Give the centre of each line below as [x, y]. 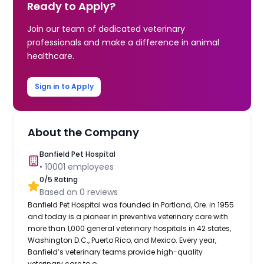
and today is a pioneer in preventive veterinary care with [128, 216]
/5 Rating [61, 179]
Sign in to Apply [64, 87]
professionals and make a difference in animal [123, 42]
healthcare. [51, 56]
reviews [102, 192]
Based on [60, 192]
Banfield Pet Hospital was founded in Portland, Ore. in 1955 [131, 204]
